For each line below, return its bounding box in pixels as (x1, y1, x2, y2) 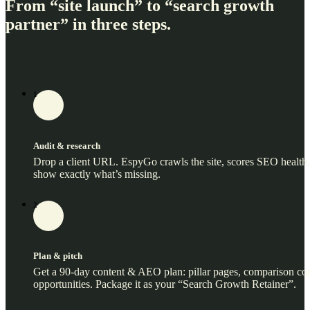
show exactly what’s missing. (33, 167, 161, 180)
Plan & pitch (33, 250, 82, 261)
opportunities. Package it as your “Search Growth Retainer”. (33, 277, 296, 290)
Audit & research (33, 140, 100, 151)
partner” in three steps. (6, 15, 171, 33)
